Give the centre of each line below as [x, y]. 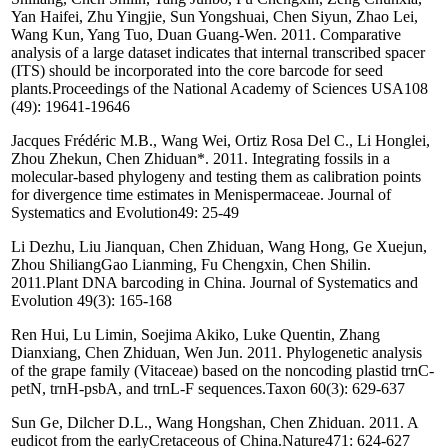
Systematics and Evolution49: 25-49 [125, 213]
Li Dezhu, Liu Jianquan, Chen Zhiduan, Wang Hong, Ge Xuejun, [219, 247]
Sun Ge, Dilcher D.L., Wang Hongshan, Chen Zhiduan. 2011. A [214, 423]
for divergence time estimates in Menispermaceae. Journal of [201, 195]
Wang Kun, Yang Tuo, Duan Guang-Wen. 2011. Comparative [206, 35]
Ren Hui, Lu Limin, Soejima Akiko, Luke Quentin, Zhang [195, 335]
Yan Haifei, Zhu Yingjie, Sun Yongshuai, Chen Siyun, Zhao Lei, [214, 17]
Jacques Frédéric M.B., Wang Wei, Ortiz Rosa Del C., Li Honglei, [220, 141]
